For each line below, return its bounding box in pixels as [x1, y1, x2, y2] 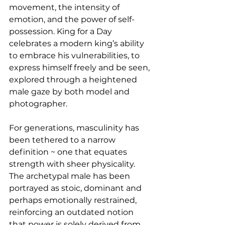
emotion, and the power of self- [9, 15, 135, 25]
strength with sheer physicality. [9, 159, 137, 169]
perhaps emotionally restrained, [9, 195, 139, 205]
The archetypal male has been [9, 171, 132, 181]
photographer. [9, 99, 67, 109]
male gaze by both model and [9, 87, 132, 97]
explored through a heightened [9, 75, 139, 85]
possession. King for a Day [9, 27, 114, 37]
